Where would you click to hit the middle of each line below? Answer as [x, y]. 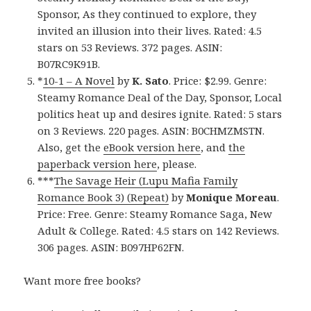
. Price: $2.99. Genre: [218, 80]
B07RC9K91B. [69, 64]
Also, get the [71, 147]
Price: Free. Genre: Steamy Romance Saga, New [155, 213]
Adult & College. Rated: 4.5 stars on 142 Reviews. [159, 230]
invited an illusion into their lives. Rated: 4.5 [150, 30]
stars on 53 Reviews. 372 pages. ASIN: [130, 47]
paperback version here [98, 163]
